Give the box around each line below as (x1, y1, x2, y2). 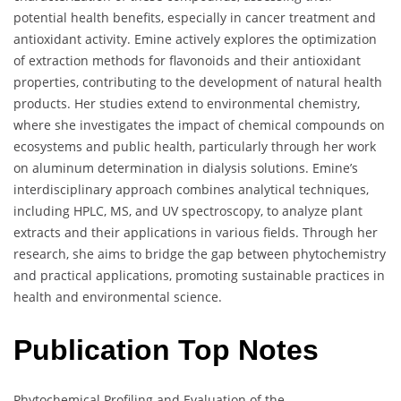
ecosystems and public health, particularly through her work (13, 137, 376, 155)
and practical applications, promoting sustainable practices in (13, 266, 385, 284)
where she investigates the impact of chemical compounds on (13, 115, 385, 133)
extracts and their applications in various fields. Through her (13, 223, 378, 241)
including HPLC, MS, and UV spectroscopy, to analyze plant (13, 201, 363, 219)
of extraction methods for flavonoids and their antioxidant (13, 51, 361, 69)
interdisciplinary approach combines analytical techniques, (13, 180, 369, 198)
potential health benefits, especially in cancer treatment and (13, 8, 376, 26)
